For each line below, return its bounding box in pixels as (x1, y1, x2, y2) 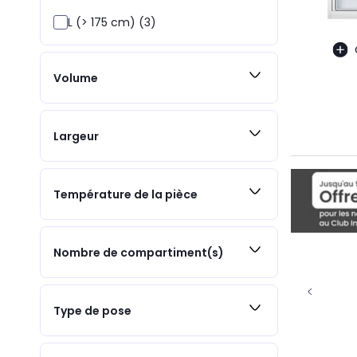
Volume (53, 69, 98, 86)
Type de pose (53, 302, 131, 319)
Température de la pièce (53, 186, 198, 202)
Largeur (53, 127, 99, 144)
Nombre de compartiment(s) (53, 244, 224, 261)
